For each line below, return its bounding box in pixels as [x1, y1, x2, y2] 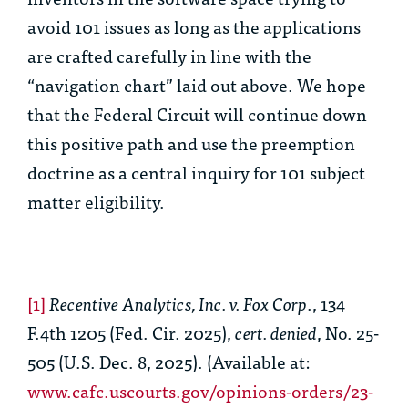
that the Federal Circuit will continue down [27, 99, 367, 128]
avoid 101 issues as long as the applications [27, 12, 361, 41]
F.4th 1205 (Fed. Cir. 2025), [27, 318, 231, 347]
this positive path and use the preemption [27, 128, 355, 158]
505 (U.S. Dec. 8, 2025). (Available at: [27, 347, 311, 376]
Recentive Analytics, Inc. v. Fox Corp [49, 289, 307, 318]
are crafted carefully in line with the [27, 41, 311, 70]
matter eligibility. [27, 187, 165, 216]
